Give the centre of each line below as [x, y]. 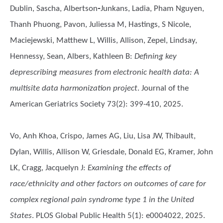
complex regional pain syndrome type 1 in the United [102, 200]
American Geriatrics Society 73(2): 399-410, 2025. [97, 104]
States [21, 216]
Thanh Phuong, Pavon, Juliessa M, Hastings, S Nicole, [101, 25]
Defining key [156, 56]
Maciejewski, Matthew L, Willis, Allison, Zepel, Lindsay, [104, 41]
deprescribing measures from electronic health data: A [105, 72]
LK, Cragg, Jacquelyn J [47, 168]
